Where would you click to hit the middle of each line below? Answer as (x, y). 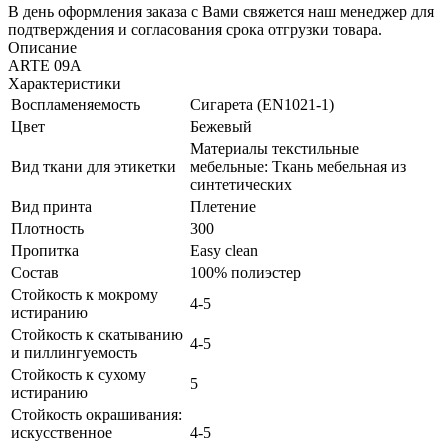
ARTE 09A (45, 65)
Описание (42, 47)
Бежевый (221, 126)
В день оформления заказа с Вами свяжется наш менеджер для (221, 11)
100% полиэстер (245, 272)
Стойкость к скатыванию (97, 334)
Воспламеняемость (75, 104)
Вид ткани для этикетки (93, 166)
